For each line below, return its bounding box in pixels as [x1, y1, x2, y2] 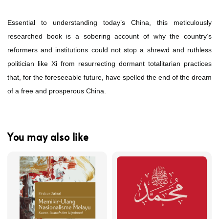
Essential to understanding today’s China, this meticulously [7, 18, 212, 26]
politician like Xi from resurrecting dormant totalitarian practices [7, 59, 212, 67]
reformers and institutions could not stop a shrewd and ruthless [7, 45, 212, 54]
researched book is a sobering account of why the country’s [7, 32, 212, 40]
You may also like [7, 130, 89, 144]
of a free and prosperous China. [7, 87, 106, 95]
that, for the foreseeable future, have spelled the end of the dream [7, 73, 212, 81]
